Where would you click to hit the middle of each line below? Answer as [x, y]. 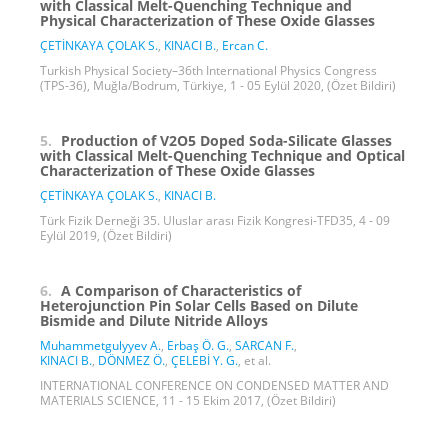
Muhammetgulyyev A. [100, 345]
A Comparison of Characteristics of [181, 290]
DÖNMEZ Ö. [131, 360]
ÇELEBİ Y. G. [204, 360]
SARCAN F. [264, 345]
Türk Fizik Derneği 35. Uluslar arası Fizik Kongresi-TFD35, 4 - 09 [215, 220]
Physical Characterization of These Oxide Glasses [207, 20]
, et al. [254, 360]
